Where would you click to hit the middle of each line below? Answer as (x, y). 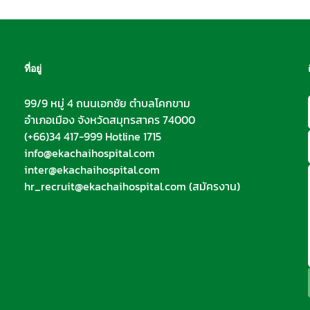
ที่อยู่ (33, 69)
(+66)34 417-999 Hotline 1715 (92, 137)
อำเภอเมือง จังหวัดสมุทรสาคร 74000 (109, 120)
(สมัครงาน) (213, 186)
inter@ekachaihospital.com (92, 170)
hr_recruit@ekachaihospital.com (105, 186)
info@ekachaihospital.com (89, 153)
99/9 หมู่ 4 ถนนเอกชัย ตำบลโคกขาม (107, 103)
